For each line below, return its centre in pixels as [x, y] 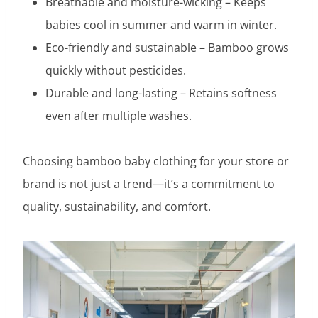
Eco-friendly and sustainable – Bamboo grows [167, 47]
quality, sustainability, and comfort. [117, 206]
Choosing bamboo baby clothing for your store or [156, 161]
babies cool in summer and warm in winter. [161, 24]
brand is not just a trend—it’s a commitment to [149, 183]
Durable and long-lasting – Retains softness [161, 93]
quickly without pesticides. [116, 70]
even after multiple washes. [119, 115]
